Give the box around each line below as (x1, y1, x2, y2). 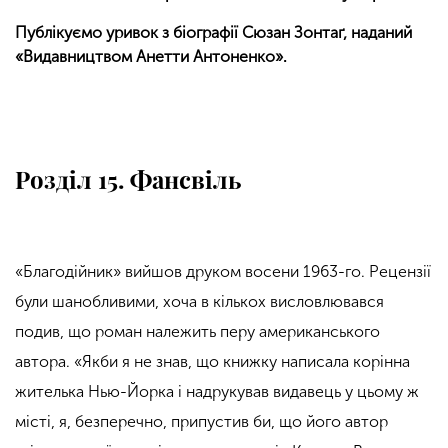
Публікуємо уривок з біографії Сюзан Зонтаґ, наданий (15, 23, 412, 42)
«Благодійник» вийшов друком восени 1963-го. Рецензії (15, 262, 431, 282)
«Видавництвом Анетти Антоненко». (15, 47, 287, 66)
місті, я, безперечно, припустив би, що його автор (15, 412, 388, 432)
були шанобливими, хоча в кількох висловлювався (15, 292, 384, 312)
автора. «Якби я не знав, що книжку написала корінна (15, 352, 410, 372)
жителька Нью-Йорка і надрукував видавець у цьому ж (15, 382, 419, 402)
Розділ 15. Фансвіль (15, 163, 241, 196)
